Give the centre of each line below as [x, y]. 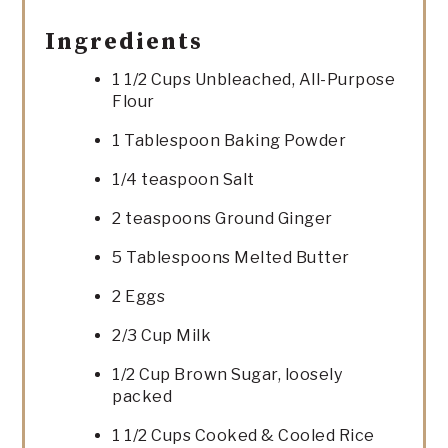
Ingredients [124, 41]
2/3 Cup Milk [162, 335]
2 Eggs [139, 296]
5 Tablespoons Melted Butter [231, 257]
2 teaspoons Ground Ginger [222, 218]
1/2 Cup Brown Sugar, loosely [227, 374]
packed [142, 396]
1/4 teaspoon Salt [183, 179]
